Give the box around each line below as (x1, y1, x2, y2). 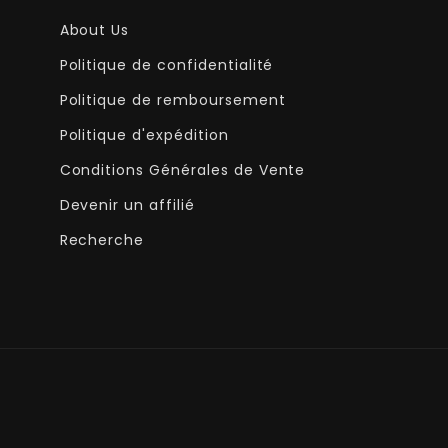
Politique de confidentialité (59, 55, 274, 75)
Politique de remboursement (59, 90, 286, 110)
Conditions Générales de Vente (59, 160, 306, 180)
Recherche (59, 230, 145, 250)
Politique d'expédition (59, 125, 229, 145)
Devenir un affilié (59, 195, 195, 215)
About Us (59, 20, 130, 40)
